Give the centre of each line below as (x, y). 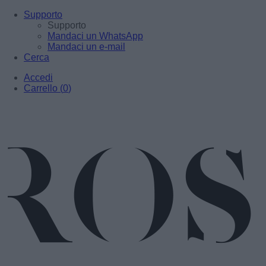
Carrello (41, 88)
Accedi (38, 77)
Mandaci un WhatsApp (95, 36)
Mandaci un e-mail (86, 47)
